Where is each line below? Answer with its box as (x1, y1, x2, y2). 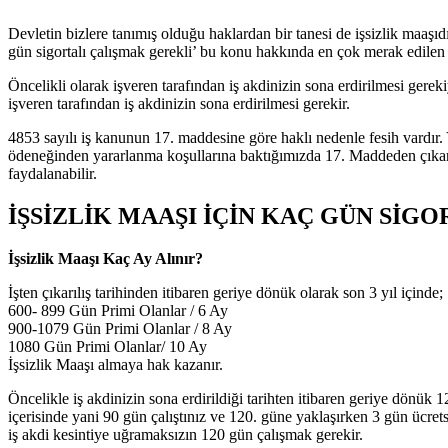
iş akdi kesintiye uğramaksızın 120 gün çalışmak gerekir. (8, 425, 363, 443)
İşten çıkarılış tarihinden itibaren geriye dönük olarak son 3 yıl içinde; (8, 283, 443, 301)
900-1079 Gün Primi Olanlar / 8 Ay (8, 319, 232, 337)
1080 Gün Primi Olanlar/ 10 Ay (8, 337, 207, 355)
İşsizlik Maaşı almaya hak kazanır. (8, 355, 223, 373)
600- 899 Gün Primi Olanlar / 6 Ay (8, 301, 228, 319)
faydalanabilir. (8, 165, 97, 183)
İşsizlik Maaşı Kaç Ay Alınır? (8, 249, 203, 267)
